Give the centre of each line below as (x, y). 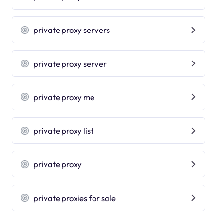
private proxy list (64, 131)
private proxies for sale (75, 198)
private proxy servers (72, 30)
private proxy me (64, 97)
